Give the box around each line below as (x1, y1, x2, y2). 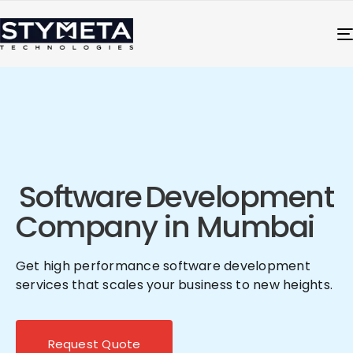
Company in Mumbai (16, 205, 314, 247)
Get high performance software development (16, 256, 310, 275)
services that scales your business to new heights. (16, 275, 333, 294)
